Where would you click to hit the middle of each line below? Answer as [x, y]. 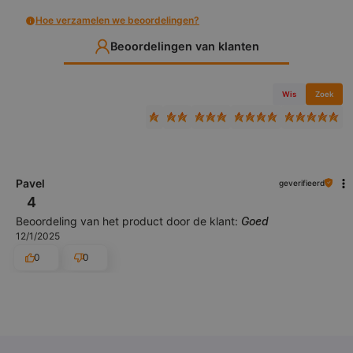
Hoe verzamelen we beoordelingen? [117, 20]
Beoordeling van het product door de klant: [128, 221]
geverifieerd [302, 182]
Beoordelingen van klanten [184, 46]
